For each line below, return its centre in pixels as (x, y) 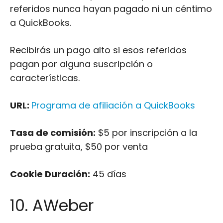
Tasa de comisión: (53, 133)
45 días (108, 174)
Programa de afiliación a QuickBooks (114, 105)
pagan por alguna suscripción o (81, 64)
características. (45, 78)
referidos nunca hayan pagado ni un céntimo (111, 9)
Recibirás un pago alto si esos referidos (98, 50)
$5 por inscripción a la (146, 133)
